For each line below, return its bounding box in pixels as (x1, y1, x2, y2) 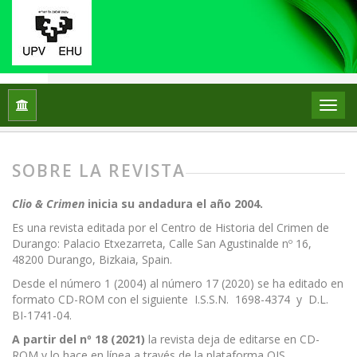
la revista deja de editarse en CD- (145, 331, 320, 347)
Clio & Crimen (12, 196, 84, 211)
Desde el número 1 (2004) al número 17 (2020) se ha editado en (12, 276, 343, 291)
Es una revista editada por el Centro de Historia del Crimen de (12, 220, 329, 235)
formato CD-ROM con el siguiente (12, 292, 191, 307)
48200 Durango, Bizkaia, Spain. (12, 252, 172, 267)
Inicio (12, 108, 39, 123)
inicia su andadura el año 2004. (84, 196, 263, 211)
